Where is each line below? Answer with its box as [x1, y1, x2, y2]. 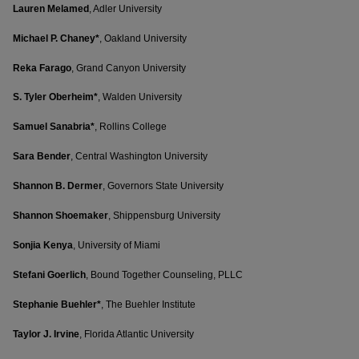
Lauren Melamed [13, 2, 89, 14]
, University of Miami [73, 240, 160, 252]
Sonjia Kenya [13, 240, 73, 252]
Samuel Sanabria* [13, 121, 95, 133]
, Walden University [98, 91, 182, 103]
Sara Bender [13, 151, 71, 163]
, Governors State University [103, 180, 224, 192]
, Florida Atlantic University [79, 329, 194, 341]
